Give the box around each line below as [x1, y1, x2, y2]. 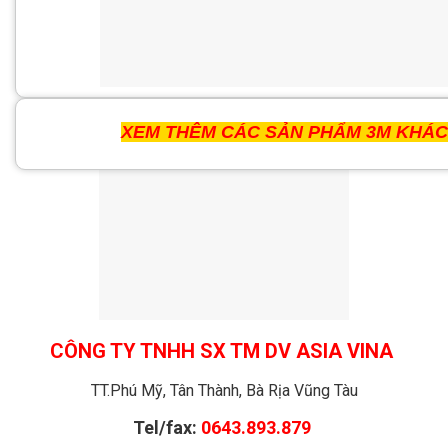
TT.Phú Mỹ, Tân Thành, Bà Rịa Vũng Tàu [90, 380, 358, 400]
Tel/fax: [133, 417, 201, 439]
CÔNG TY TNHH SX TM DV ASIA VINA [50, 338, 398, 363]
